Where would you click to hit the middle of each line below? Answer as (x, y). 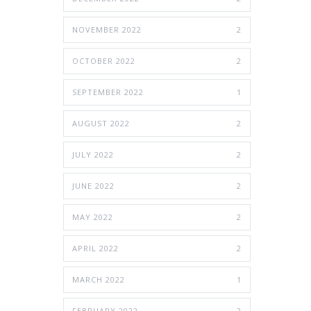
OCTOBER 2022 (104, 61)
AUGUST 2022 (101, 123)
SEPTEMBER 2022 (108, 92)
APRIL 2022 (95, 248)
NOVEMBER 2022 (107, 30)
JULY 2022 (93, 154)
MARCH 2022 (99, 279)
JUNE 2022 (93, 186)
